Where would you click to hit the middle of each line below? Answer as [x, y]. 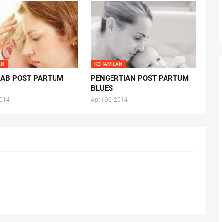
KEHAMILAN [108, 64]
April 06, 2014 [109, 100]
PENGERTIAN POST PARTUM [139, 79]
